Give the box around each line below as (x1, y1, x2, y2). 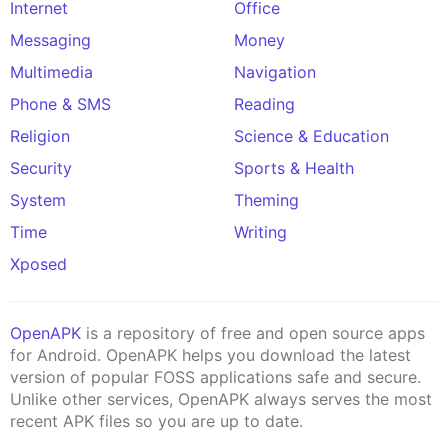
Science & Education (234, 125, 389, 146)
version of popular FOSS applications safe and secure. (10, 366, 421, 387)
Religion (10, 125, 70, 146)
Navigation (234, 61, 316, 82)
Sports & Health (234, 157, 354, 178)
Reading (234, 93, 295, 114)
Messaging (10, 29, 91, 50)
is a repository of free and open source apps (81, 322, 425, 343)
